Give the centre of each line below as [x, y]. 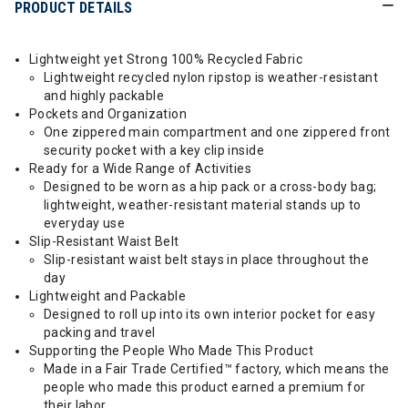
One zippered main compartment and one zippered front [217, 132]
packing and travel [100, 332]
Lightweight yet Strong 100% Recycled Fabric [166, 59]
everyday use [85, 223]
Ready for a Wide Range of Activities [141, 168]
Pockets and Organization [108, 114]
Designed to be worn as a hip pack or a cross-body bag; [210, 187]
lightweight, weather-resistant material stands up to [203, 205]
